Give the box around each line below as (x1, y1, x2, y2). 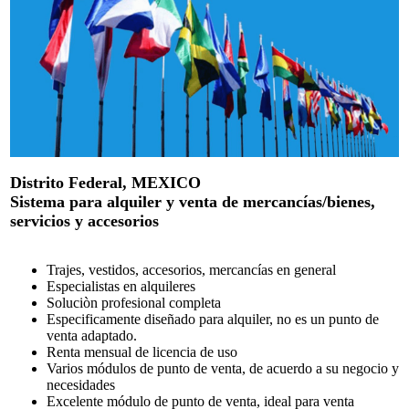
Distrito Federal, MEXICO (10, 173, 201, 192)
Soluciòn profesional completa (47, 294, 221, 310)
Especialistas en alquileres (47, 278, 195, 294)
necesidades (47, 376, 115, 393)
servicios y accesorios (10, 211, 159, 230)
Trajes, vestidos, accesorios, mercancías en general (47, 261, 336, 278)
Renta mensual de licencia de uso (47, 343, 237, 360)
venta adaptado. (47, 327, 137, 343)
